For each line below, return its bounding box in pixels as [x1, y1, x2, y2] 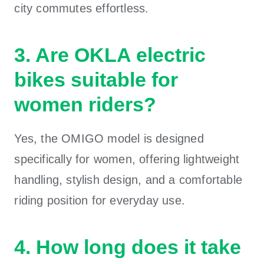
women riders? [14, 93, 157, 115]
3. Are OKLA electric [14, 43, 206, 66]
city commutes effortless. [14, 1, 149, 15]
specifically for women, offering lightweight [14, 152, 240, 166]
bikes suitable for [14, 68, 179, 91]
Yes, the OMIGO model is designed [14, 131, 204, 145]
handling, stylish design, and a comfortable [14, 173, 243, 186]
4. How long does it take [14, 235, 242, 258]
